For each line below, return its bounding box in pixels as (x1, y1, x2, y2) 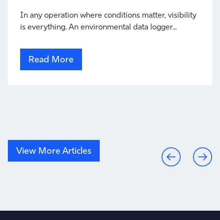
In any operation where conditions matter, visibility (20, 10, 196, 20)
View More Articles (16, 145, 91, 157)
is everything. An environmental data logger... (20, 22, 177, 32)
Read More (28, 54, 74, 65)
